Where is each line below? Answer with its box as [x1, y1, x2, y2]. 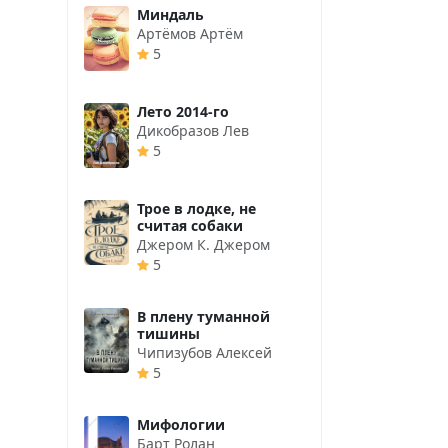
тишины [137, 323, 200, 343]
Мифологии [137, 414, 225, 434]
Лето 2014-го [137, 101, 229, 121]
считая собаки [137, 215, 243, 235]
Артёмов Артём [137, 23, 243, 43]
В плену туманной [137, 306, 270, 326]
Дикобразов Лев [137, 120, 249, 140]
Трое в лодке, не [137, 198, 256, 218]
